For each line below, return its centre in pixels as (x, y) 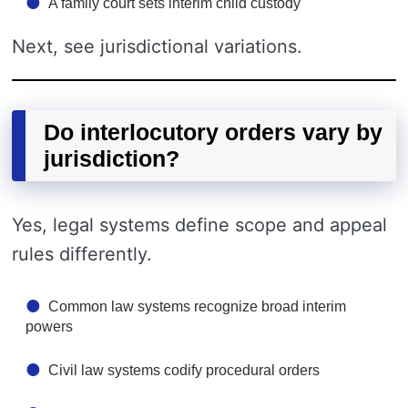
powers (49, 326)
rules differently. (82, 254)
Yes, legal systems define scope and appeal (199, 225)
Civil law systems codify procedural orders (184, 370)
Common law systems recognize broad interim (197, 306)
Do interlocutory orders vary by (213, 132)
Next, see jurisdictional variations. (157, 46)
